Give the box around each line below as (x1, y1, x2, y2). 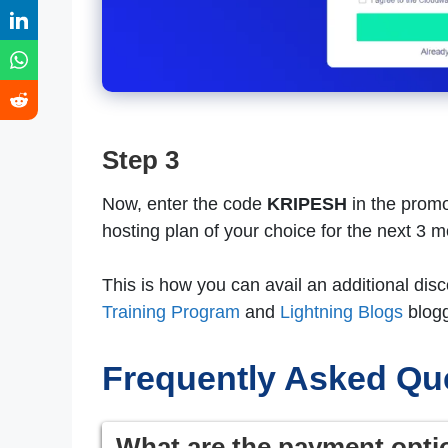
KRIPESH (267, 194, 347, 215)
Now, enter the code (102, 194, 267, 215)
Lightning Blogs (280, 302, 408, 323)
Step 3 (102, 145, 179, 176)
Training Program (102, 302, 240, 323)
